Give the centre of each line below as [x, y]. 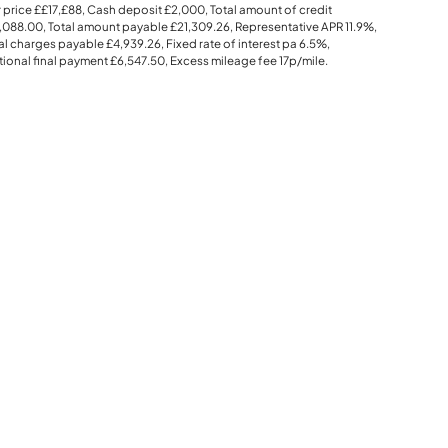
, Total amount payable [106, 26]
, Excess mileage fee [221, 60]
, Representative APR [287, 26]
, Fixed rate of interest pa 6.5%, [245, 43]
